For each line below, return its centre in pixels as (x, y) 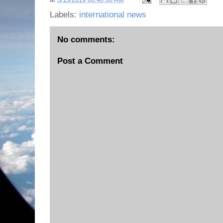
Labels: (64, 15)
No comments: (86, 40)
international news (113, 15)
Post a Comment (90, 61)
